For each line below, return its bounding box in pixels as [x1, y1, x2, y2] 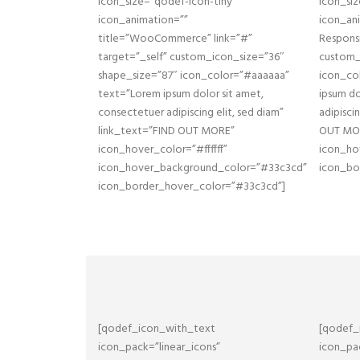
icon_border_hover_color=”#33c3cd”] [98, 178, 285, 196]
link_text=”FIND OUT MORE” [98, 122, 235, 141]
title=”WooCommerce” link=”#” [98, 30, 252, 48]
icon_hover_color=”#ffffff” [98, 141, 227, 159]
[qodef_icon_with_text [98, 320, 215, 338]
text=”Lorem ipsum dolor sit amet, [98, 85, 264, 104]
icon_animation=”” [98, 11, 188, 30]
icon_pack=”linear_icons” [98, 338, 220, 357]
